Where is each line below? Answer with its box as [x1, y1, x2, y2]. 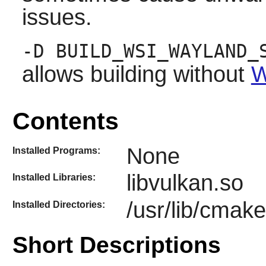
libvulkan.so [126, 170, 243, 196]
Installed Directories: [12, 199, 105, 210]
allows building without [21, 62, 251, 87]
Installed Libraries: [12, 172, 96, 183]
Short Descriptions [12, 232, 221, 258]
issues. [21, 5, 92, 30]
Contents [12, 107, 119, 135]
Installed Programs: [12, 145, 100, 156]
